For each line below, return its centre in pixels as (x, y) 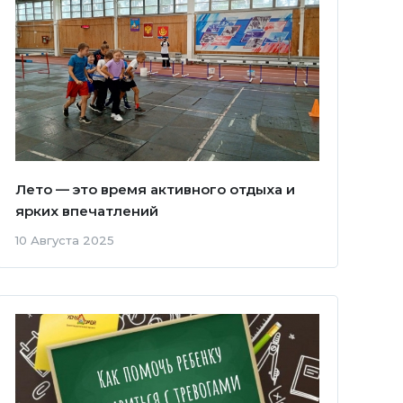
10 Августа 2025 (64, 240)
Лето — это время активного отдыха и (155, 189)
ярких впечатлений (86, 210)
